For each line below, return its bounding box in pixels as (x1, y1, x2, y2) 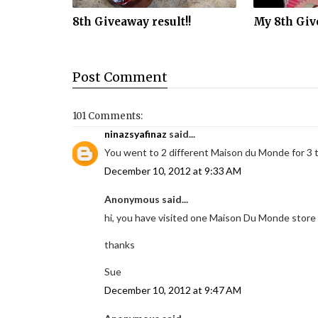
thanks (104, 238, 135, 251)
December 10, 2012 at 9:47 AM (104, 284, 241, 296)
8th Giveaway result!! (72, 14, 191, 28)
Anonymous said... (104, 193, 188, 205)
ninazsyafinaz (104, 128, 167, 140)
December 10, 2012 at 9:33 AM (104, 165, 241, 177)
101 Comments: (72, 110, 143, 122)
